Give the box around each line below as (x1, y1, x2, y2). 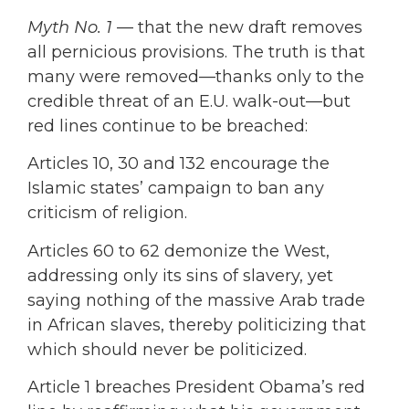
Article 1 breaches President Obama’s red (27, 377, 365, 398)
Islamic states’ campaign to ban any (27, 178, 324, 199)
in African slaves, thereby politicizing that (27, 314, 366, 335)
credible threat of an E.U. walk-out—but (27, 91, 351, 112)
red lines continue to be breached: (27, 116, 308, 137)
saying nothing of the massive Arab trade (27, 289, 365, 310)
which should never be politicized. (27, 339, 307, 360)
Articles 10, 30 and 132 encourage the (27, 153, 330, 174)
